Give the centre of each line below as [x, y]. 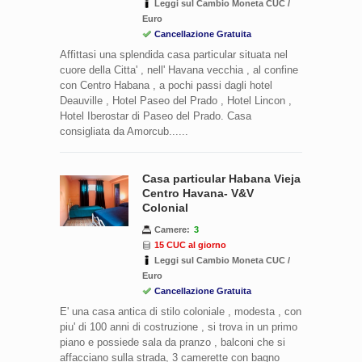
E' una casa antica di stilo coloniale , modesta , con [181, 311]
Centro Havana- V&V [198, 193]
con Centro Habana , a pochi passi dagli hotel [166, 85]
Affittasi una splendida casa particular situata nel [174, 54]
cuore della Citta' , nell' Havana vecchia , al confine [179, 69]
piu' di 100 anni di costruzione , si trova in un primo [179, 326]
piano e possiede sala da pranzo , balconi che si [173, 342]
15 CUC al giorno [190, 244]
